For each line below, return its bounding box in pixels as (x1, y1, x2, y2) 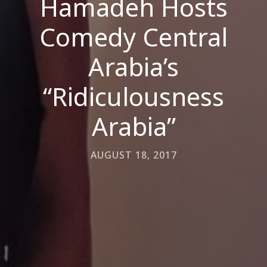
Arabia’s (88, 49, 179, 83)
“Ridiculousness (43, 79, 224, 113)
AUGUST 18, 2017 (90, 148, 177, 162)
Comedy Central (39, 20, 228, 54)
